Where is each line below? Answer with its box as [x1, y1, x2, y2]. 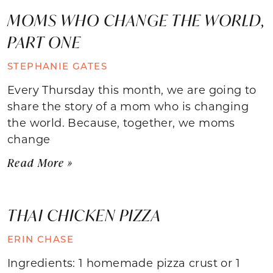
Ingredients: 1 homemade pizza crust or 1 [7, 255, 240, 270]
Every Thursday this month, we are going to [7, 82, 257, 97]
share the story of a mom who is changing [7, 98, 249, 113]
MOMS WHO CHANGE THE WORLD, [7, 9, 265, 30]
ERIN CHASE [7, 232, 74, 245]
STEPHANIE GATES [7, 59, 107, 72]
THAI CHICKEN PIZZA [7, 204, 161, 225]
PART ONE [7, 31, 80, 52]
